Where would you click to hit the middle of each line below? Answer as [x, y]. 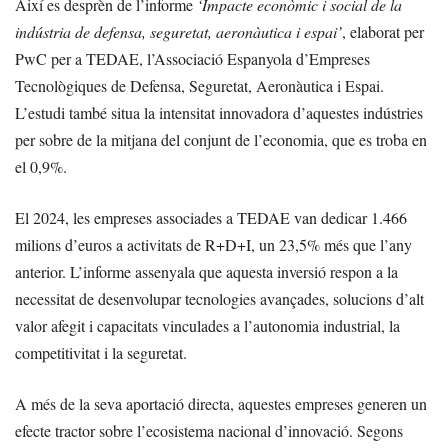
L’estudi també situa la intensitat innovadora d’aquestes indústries [219, 112]
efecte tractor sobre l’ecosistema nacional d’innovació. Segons [209, 430]
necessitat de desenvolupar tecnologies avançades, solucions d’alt [219, 298]
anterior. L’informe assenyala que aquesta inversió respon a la [206, 271]
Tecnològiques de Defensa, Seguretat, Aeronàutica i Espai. [199, 85]
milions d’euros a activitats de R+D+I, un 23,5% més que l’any [213, 244]
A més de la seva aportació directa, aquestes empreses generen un [221, 403]
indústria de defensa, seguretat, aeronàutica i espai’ [178, 31]
